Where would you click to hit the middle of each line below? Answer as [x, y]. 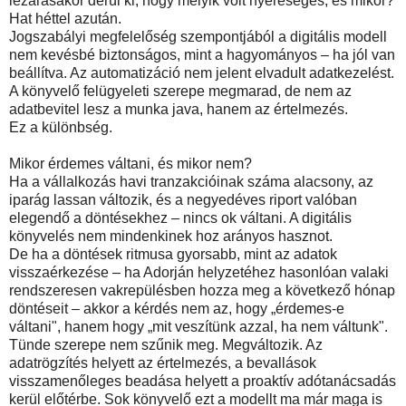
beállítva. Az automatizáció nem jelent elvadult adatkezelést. [202, 72]
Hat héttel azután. [65, 18]
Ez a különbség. [61, 127]
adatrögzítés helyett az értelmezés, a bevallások [163, 362]
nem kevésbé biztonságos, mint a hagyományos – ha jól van [202, 54]
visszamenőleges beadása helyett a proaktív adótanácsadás [203, 381]
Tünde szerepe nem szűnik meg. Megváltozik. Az [166, 344]
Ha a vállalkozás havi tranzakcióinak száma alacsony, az [191, 181]
